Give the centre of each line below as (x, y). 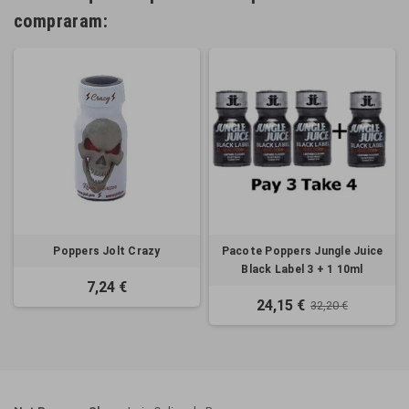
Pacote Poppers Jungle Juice (302, 251)
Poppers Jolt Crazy (107, 251)
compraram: (61, 21)
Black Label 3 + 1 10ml (302, 269)
